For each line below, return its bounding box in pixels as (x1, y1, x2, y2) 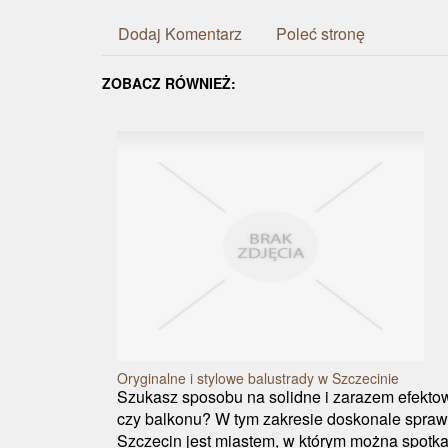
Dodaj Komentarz (118, 22, 242, 45)
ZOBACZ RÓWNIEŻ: (102, 73, 236, 93)
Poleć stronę (276, 22, 365, 45)
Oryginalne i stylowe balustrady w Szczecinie (117, 368, 399, 388)
